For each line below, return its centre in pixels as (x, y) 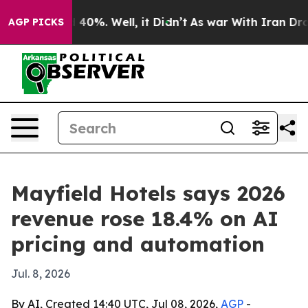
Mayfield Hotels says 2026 (148, 193)
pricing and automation (138, 244)
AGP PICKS (36, 22)
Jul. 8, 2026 (41, 274)
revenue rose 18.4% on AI (145, 219)
